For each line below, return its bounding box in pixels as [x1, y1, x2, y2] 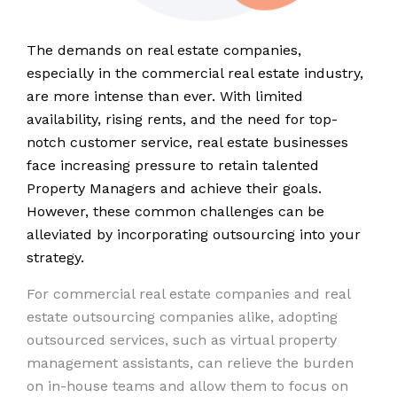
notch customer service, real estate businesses [27, 133, 348, 151]
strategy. [27, 248, 84, 266]
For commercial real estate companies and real [27, 284, 350, 302]
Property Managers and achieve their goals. [27, 179, 322, 197]
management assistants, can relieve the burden [27, 354, 354, 371]
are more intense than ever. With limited [27, 87, 303, 105]
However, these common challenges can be [27, 202, 324, 220]
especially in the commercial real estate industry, [27, 64, 363, 82]
